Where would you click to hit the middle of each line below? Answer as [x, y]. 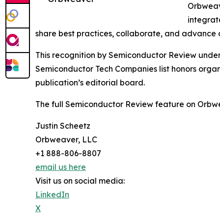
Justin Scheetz [63, 126]
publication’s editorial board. [90, 82]
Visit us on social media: [80, 181]
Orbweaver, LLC [66, 139]
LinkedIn [52, 194]
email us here [61, 167]
